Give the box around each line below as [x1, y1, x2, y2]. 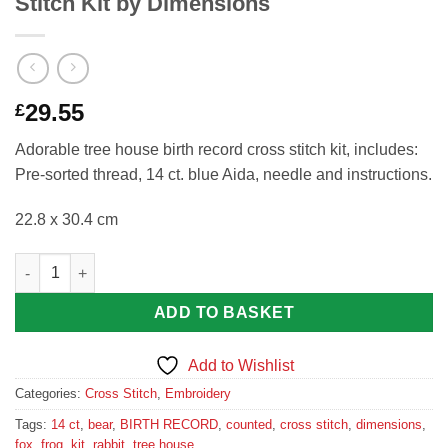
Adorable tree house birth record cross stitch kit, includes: [15, 140, 418, 158]
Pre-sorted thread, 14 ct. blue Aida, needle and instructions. [15, 165, 432, 183]
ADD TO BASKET [153, 304, 295, 322]
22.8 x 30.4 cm [15, 211, 118, 229]
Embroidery [165, 386, 231, 401]
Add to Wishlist [187, 357, 294, 374]
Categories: [15, 386, 85, 401]
